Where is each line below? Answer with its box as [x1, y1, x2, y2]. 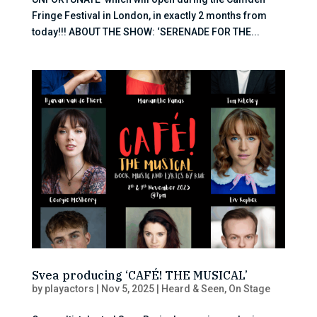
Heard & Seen [161, 282, 224, 294]
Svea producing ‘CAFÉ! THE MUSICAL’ [31, 267, 248, 282]
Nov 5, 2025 [100, 282, 154, 294]
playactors [44, 282, 94, 294]
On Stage [228, 282, 270, 294]
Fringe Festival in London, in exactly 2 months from [31, 9, 267, 21]
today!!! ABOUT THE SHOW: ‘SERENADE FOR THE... [31, 25, 260, 38]
